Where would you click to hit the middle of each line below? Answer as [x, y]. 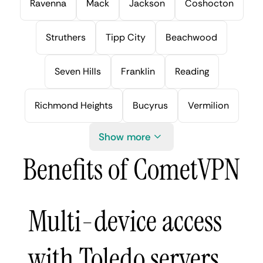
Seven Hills [77, 71]
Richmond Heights [73, 105]
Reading [192, 71]
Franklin [138, 71]
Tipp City [126, 37]
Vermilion [208, 105]
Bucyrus [150, 105]
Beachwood [191, 37]
